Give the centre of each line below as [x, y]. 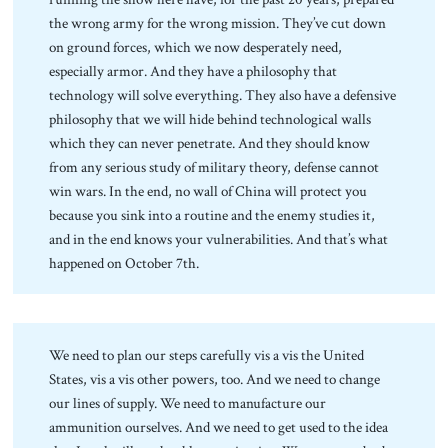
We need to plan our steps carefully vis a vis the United [207, 354]
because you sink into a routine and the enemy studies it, [212, 214]
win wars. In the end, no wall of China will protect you [208, 190]
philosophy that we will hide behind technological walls [210, 118]
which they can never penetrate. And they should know [210, 142]
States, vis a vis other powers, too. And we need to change [215, 378]
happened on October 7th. [124, 262]
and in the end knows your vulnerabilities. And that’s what [219, 238]
